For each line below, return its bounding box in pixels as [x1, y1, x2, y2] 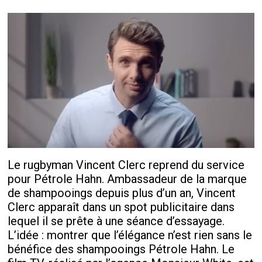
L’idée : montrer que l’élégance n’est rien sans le [8, 227, 253, 242]
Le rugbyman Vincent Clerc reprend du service [8, 157, 245, 172]
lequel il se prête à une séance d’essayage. [8, 213, 225, 228]
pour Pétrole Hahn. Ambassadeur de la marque [8, 171, 247, 186]
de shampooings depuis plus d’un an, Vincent [8, 185, 236, 200]
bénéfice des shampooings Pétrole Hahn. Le [8, 242, 235, 256]
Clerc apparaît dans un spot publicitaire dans [8, 199, 235, 214]
